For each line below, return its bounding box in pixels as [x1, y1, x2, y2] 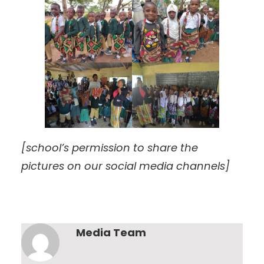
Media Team [76, 225, 146, 240]
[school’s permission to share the [21, 140, 198, 156]
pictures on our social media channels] [21, 159, 230, 174]
